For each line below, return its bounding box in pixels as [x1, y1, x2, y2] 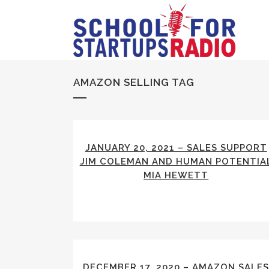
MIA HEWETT [144, 170, 209, 181]
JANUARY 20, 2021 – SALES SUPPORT [85, 142, 267, 153]
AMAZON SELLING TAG [73, 76, 195, 88]
